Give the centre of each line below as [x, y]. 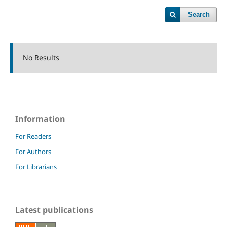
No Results [41, 58]
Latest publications [54, 210]
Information [40, 118]
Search [199, 14]
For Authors [33, 151]
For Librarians [36, 166]
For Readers [33, 136]
